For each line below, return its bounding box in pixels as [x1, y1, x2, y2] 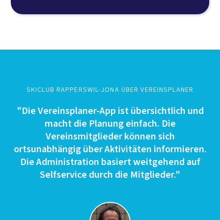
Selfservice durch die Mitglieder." [40, 167, 180, 182]
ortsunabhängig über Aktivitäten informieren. [13, 142, 207, 156]
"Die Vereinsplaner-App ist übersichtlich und [16, 104, 204, 118]
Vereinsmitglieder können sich [45, 129, 175, 143]
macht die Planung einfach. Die [44, 116, 176, 131]
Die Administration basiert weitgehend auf [20, 155, 200, 169]
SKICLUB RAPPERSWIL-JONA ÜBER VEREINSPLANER [26, 84, 194, 95]
